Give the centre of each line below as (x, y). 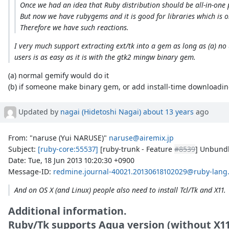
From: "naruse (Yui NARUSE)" (59, 138)
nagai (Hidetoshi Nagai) (101, 111)
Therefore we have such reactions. (75, 28)
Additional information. (68, 211)
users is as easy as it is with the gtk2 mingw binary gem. (105, 57)
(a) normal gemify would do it (59, 76)
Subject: (23, 149)
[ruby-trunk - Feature (136, 149)
